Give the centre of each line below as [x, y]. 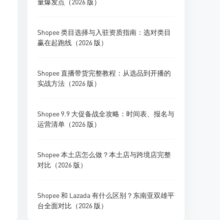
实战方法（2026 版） [69, 83]
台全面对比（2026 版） [72, 205]
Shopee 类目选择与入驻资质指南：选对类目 [104, 32]
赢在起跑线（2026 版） [72, 42]
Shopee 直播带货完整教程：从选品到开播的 [104, 73]
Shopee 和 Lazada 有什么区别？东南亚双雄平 [106, 195]
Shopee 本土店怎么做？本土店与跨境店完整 [104, 154]
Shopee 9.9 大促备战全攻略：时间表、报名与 [106, 113]
